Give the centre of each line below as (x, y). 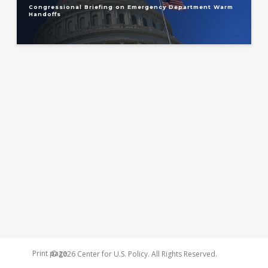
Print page (49, 253)
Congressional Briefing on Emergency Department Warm (131, 7)
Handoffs (45, 14)
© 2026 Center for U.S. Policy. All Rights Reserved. (134, 254)
